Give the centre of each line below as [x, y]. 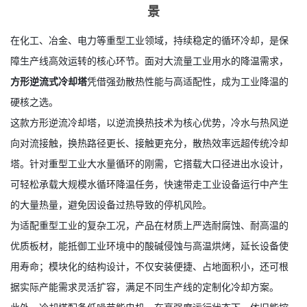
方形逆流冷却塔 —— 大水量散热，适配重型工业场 [153, 11]
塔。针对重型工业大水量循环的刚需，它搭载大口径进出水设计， [149, 186]
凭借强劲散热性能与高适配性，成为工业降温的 [188, 103]
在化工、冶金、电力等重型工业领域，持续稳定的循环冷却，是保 [149, 62]
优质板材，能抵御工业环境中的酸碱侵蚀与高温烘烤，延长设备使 [149, 268]
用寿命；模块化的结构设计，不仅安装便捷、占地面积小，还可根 [149, 288]
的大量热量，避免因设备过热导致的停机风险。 [111, 227]
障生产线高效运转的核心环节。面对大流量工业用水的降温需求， [149, 83]
